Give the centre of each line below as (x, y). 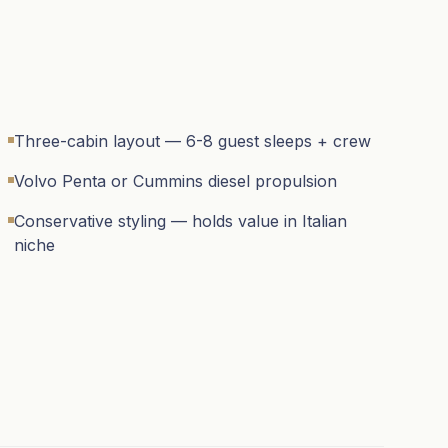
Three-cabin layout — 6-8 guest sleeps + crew (192, 141)
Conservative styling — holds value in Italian (180, 221)
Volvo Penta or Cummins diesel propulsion (175, 181)
